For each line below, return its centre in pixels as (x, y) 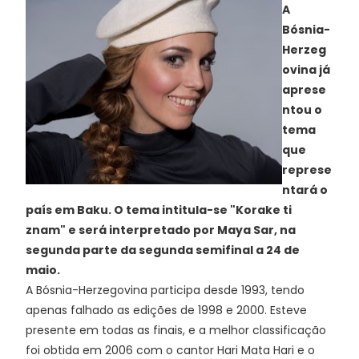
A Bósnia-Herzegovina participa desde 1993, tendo (165, 290)
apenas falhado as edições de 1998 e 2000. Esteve (166, 310)
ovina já (306, 70)
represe (307, 170)
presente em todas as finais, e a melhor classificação (176, 330)
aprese (304, 90)
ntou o (302, 110)
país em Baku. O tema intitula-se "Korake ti (159, 210)
